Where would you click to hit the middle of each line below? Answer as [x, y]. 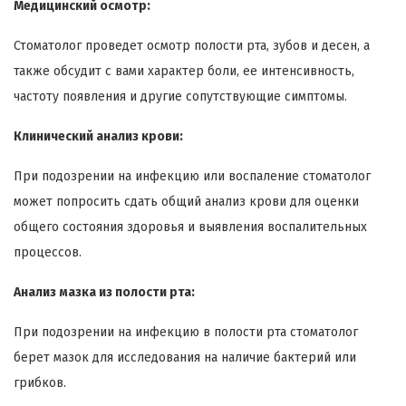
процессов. [48, 253]
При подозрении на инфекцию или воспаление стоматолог [192, 177]
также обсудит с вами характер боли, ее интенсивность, [184, 72]
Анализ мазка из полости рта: [104, 293]
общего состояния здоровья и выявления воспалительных [190, 227]
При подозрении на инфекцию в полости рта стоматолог [186, 333]
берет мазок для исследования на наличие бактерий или [185, 358]
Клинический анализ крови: [98, 137]
